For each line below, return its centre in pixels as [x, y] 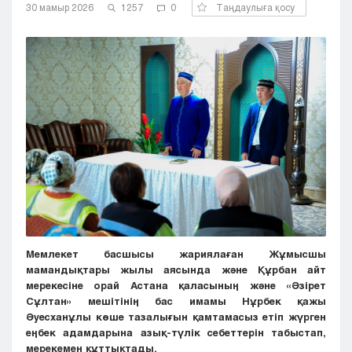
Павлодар [50, 34]
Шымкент [51, 185]
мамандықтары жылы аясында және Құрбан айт [176, 270]
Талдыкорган [59, 90]
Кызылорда [55, 15]
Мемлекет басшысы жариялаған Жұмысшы [176, 254]
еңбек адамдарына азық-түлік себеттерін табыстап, [176, 333]
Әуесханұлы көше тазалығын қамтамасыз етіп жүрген [176, 317]
